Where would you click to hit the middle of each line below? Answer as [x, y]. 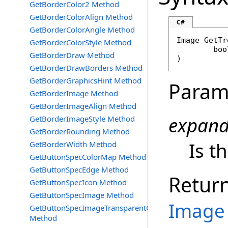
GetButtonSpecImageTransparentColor [97, 208]
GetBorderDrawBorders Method [86, 68]
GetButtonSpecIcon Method [78, 182]
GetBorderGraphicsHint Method [85, 80]
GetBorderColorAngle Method [82, 30]
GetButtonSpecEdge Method [79, 169]
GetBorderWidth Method [73, 144]
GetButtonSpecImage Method [82, 195]
